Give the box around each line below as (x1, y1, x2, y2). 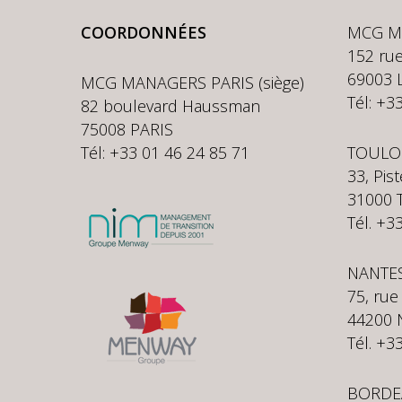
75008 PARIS (81, 118, 173, 140)
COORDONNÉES (81, 22, 206, 43)
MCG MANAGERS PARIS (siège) (81, 72, 304, 93)
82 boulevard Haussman (81, 95, 260, 117)
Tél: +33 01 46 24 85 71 (81, 142, 249, 163)
